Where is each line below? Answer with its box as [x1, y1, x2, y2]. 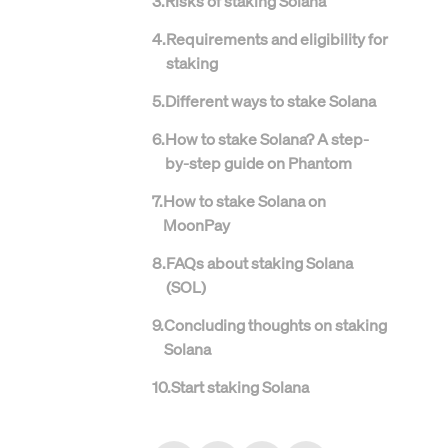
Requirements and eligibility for [166, 28, 388, 49]
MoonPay [163, 214, 230, 235]
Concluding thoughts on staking [164, 314, 387, 335]
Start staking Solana [171, 376, 309, 397]
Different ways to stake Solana [165, 90, 376, 111]
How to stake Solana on [163, 190, 326, 211]
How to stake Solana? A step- [165, 128, 369, 149]
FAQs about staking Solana [166, 252, 353, 273]
